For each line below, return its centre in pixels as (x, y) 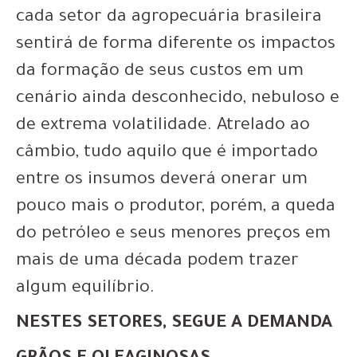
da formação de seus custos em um (160, 73)
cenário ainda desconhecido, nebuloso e (178, 100)
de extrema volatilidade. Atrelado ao (163, 127)
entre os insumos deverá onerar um (162, 181)
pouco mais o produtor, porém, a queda (176, 208)
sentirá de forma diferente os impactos (176, 46)
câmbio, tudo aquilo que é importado (167, 154)
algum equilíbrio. (85, 290)
